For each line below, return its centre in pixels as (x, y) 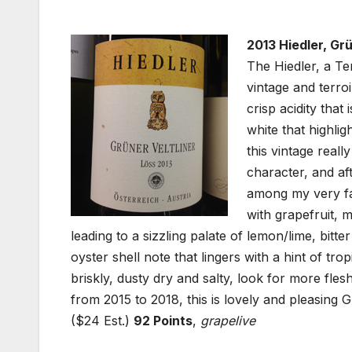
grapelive (228, 321)
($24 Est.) (102, 321)
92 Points (163, 321)
